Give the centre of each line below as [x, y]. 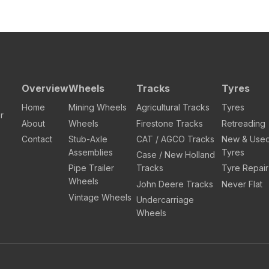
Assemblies [91, 153]
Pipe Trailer [92, 168]
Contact [37, 139]
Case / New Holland [176, 155]
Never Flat [242, 184]
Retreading [243, 123]
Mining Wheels [98, 107]
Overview [45, 89]
